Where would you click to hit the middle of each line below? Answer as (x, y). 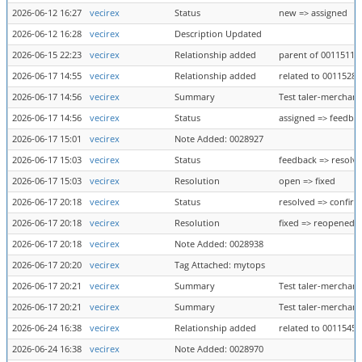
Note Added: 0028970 (219, 349)
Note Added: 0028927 (219, 139)
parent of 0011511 (317, 55)
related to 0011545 (318, 328)
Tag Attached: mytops (220, 265)
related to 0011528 (318, 76)
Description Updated (218, 34)
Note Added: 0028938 (219, 244)
